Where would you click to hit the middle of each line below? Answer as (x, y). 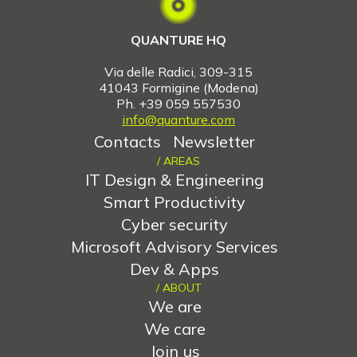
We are (175, 306)
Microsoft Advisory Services (175, 246)
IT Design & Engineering (175, 179)
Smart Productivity (175, 202)
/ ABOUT (178, 287)
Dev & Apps (175, 269)
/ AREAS (178, 161)
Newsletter (214, 141)
